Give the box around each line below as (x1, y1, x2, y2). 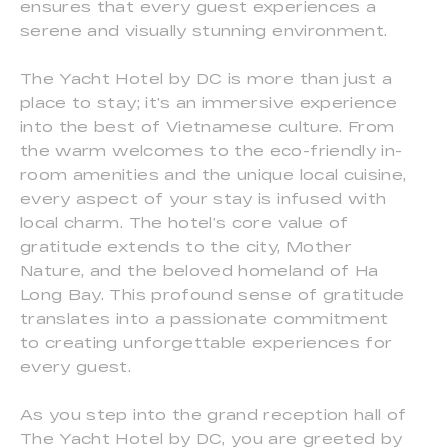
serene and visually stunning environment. (20, 22, 388, 40)
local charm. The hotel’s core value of (20, 214, 349, 232)
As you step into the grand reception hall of (20, 406, 407, 424)
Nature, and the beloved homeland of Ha (20, 262, 379, 280)
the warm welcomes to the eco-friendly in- (20, 142, 403, 160)
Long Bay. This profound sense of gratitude (20, 286, 405, 304)
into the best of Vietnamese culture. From (20, 118, 395, 136)
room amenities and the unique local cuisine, (20, 166, 407, 184)
